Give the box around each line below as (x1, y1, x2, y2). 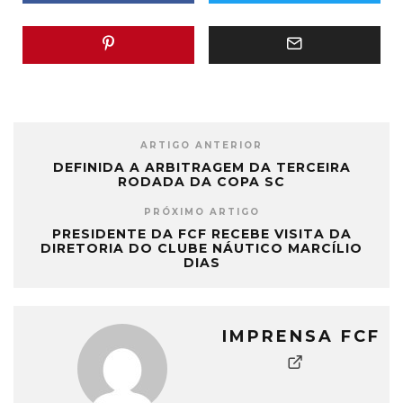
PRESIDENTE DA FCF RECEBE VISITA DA (51, 226, 352, 243)
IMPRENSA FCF (222, 327, 381, 347)
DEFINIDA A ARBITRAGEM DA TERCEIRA (52, 159, 351, 176)
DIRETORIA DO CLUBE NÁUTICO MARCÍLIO (40, 240, 363, 257)
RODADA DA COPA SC (118, 174, 285, 191)
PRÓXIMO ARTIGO (143, 206, 260, 219)
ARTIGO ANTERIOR (140, 139, 263, 152)
